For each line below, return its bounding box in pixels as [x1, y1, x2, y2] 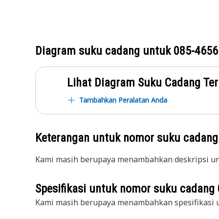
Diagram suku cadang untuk [35, 44, 174, 58]
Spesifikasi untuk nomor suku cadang [35, 182, 218, 196]
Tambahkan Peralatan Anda [79, 95, 167, 105]
